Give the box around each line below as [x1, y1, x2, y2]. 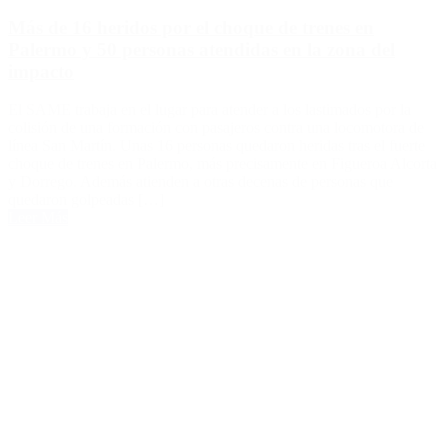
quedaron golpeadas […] [8, 191, 164, 209]
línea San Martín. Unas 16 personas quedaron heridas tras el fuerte [8, 137, 425, 155]
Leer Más [8, 209, 68, 227]
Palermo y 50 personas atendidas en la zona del [8, 38, 395, 60]
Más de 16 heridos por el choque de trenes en [8, 16, 374, 38]
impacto [8, 60, 74, 82]
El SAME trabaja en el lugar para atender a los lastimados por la [8, 101, 411, 119]
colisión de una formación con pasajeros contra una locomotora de [8, 119, 424, 137]
